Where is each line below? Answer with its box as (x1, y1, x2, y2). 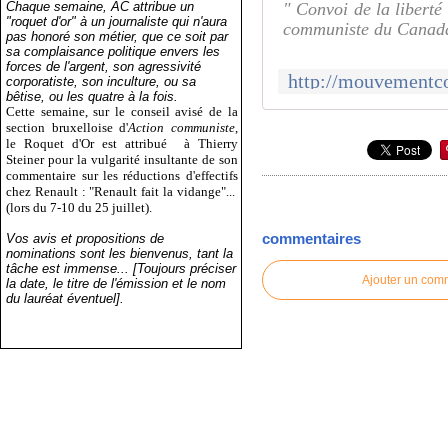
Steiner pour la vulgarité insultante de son (6, 151, 238, 167)
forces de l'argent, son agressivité (6, 58, 202, 74)
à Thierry (183, 135, 238, 151)
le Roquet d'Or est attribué (6, 135, 176, 151)
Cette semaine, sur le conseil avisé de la (6, 103, 238, 119)
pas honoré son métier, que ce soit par (6, 28, 229, 44)
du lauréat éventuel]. (6, 290, 125, 306)
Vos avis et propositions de (6, 230, 165, 246)
